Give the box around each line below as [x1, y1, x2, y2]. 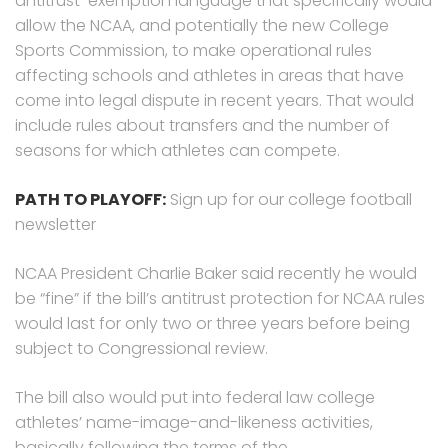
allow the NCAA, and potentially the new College [15, 13, 389, 37]
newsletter [15, 212, 96, 236]
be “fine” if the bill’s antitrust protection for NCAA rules [15, 286, 425, 310]
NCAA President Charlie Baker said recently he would [15, 261, 417, 285]
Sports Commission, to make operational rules [15, 38, 372, 62]
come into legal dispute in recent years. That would [15, 88, 414, 112]
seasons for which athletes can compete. [15, 138, 340, 162]
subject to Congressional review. [15, 336, 268, 360]
